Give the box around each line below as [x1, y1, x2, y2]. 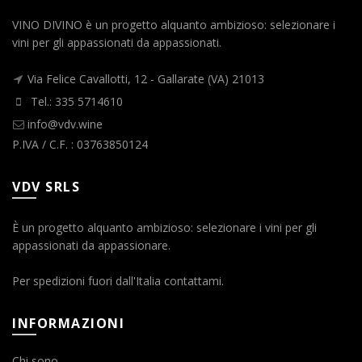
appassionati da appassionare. [12, 238, 170, 254]
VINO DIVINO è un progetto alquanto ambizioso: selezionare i [12, 17, 335, 33]
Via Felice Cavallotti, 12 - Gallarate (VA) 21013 [27, 71, 264, 87]
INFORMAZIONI [12, 314, 124, 333]
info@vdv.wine [27, 116, 103, 133]
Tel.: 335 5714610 [27, 94, 123, 110]
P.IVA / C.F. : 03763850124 [12, 137, 148, 153]
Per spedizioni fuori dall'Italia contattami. [12, 273, 224, 289]
